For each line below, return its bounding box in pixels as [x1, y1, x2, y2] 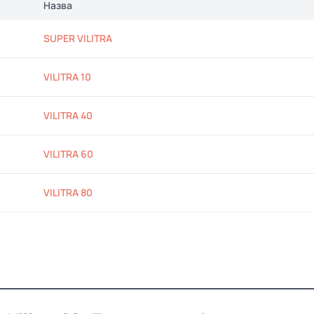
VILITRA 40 [43, 109, 93, 122]
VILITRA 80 [43, 186, 93, 199]
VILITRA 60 [43, 147, 93, 161]
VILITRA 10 [43, 70, 91, 83]
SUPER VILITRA [43, 32, 112, 45]
